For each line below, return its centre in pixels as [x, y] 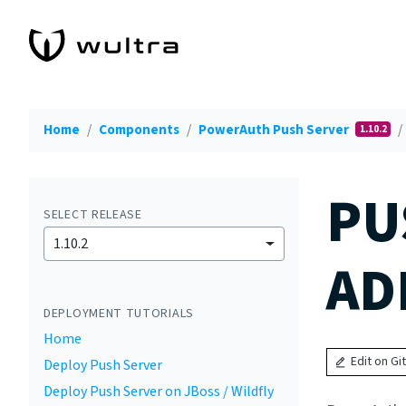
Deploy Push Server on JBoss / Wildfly [159, 391]
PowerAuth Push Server [275, 130]
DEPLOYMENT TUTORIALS [119, 314]
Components [139, 130]
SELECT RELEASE [93, 215]
